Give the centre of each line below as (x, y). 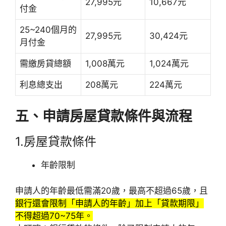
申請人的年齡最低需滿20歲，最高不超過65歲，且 (111, 190)
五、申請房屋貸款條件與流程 (104, 117)
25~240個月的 (48, 30)
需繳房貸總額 (45, 63)
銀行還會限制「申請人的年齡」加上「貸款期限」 (109, 203)
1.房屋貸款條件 (56, 142)
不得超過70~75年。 (54, 216)
